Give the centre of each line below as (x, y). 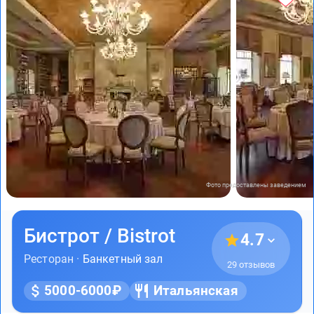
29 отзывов (251, 265)
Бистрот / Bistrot (100, 236)
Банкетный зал (123, 259)
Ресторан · (53, 259)
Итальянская (196, 291)
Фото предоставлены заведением (256, 185)
